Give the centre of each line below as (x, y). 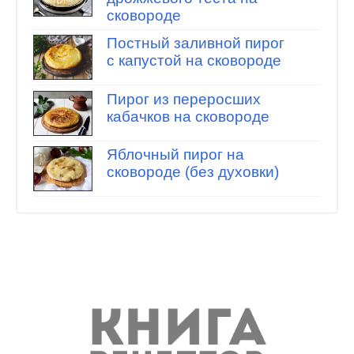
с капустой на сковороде (194, 61)
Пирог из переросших (183, 99)
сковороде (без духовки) (192, 172)
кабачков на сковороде (188, 116)
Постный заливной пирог (195, 43)
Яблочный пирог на (175, 155)
